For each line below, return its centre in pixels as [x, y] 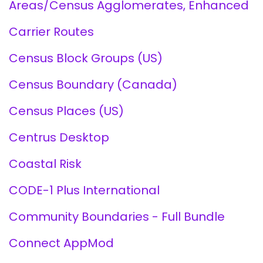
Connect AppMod [61, 243]
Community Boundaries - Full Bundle [117, 217]
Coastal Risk [45, 164]
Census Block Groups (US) [86, 58]
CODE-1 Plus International [84, 190]
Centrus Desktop [59, 137]
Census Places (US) [66, 111]
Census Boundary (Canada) [93, 85]
